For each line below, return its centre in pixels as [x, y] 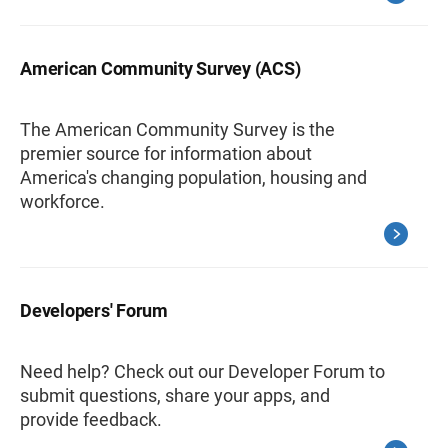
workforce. [62, 201]
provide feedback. [91, 419]
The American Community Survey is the [177, 129]
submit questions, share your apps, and [175, 395]
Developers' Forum [94, 310]
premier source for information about [166, 153]
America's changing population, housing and [193, 177]
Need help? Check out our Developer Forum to [202, 371]
